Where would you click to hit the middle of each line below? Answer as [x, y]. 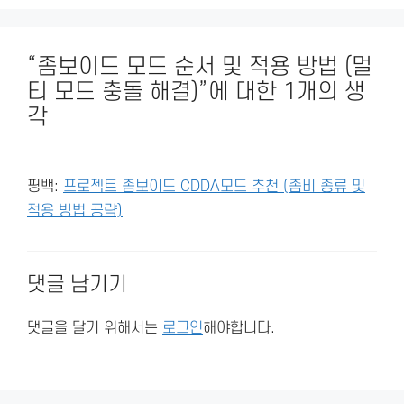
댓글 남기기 [77, 285]
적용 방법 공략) [75, 211]
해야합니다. [239, 328]
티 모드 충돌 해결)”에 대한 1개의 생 [196, 92]
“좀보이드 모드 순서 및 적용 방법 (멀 [200, 66]
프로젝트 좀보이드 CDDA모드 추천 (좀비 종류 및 [214, 186]
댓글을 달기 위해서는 [95, 328]
